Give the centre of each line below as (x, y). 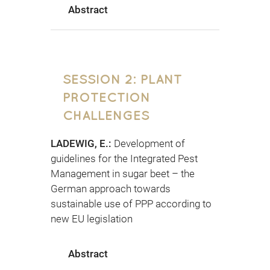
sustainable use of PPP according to (131, 204)
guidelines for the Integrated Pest (124, 159)
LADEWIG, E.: (82, 144)
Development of (149, 144)
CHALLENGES (106, 115)
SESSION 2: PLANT (122, 79)
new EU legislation (92, 219)
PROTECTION (106, 97)
